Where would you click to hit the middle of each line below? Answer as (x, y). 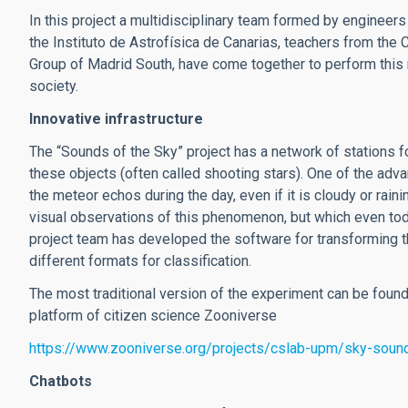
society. (54, 87)
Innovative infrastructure (116, 119)
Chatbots (61, 382)
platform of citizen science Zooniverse (153, 316)
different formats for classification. (140, 261)
